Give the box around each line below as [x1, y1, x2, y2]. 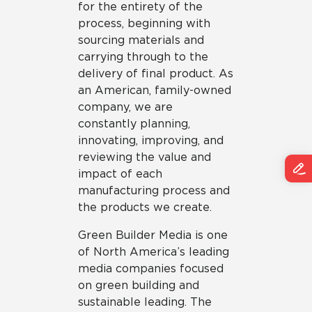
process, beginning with [78, 17, 210, 30]
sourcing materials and [78, 33, 204, 47]
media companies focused [78, 262, 224, 275]
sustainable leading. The [78, 295, 212, 309]
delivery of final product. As [78, 67, 233, 80]
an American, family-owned [78, 84, 231, 97]
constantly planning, [78, 117, 190, 130]
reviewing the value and [78, 150, 211, 164]
